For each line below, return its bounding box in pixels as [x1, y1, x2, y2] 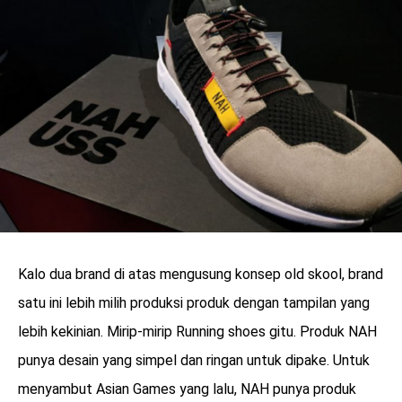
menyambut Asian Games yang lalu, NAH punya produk [18, 380, 356, 398]
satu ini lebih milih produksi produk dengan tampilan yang [18, 294, 370, 312]
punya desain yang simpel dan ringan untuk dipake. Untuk [18, 352, 370, 370]
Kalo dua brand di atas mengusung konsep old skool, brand [18, 266, 383, 284]
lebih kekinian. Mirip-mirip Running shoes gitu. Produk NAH [18, 323, 377, 341]
